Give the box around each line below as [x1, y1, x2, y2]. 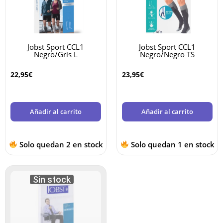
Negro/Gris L [34, 49, 78, 60]
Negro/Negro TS [140, 49, 195, 60]
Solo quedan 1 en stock [128, 139, 215, 149]
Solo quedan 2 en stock [17, 139, 103, 149]
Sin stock [32, 174, 71, 185]
